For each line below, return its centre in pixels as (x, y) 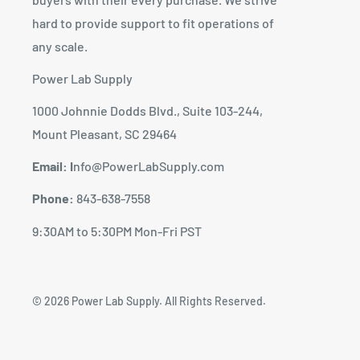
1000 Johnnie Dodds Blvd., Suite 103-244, (147, 110)
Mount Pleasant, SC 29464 (104, 134)
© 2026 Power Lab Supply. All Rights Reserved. (149, 301)
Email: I (53, 166)
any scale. (60, 46)
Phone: (53, 198)
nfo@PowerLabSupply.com (149, 166)
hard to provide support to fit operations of (153, 22)
